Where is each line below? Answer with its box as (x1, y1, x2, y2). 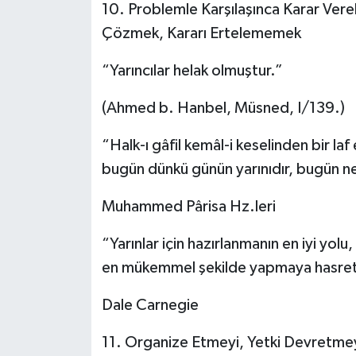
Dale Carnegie (101, 296, 199, 313)
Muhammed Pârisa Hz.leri (101, 198, 276, 215)
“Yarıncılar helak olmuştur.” (101, 62, 283, 79)
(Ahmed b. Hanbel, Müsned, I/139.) (101, 99, 345, 116)
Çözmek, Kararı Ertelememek (101, 25, 301, 41)
